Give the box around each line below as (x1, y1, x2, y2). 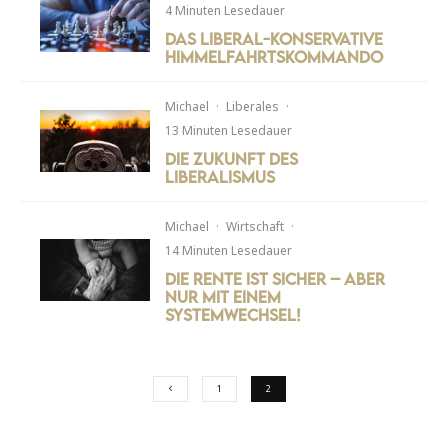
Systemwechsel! (165, 304, 302, 325)
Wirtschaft (226, 217, 285, 235)
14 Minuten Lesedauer (165, 241, 293, 259)
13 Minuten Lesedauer (165, 121, 293, 139)
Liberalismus (165, 166, 276, 187)
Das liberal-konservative (165, 28, 384, 49)
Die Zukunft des (165, 148, 299, 169)
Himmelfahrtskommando (165, 46, 384, 67)
